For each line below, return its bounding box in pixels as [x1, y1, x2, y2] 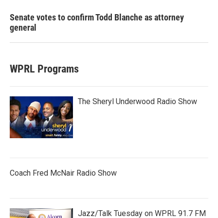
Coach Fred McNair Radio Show [10, 168, 117, 178]
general [10, 22, 36, 33]
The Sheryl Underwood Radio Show [78, 97, 197, 106]
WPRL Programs [10, 63, 79, 75]
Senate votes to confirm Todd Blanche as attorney [10, 12, 184, 22]
